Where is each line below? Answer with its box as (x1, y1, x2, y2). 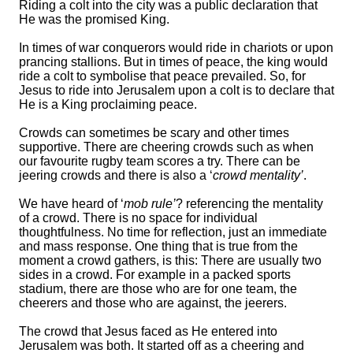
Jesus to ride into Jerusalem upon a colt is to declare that (19, 83, 334, 97)
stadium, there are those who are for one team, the (19, 281, 297, 295)
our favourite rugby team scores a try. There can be (19, 154, 300, 168)
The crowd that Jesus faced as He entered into (19, 324, 277, 338)
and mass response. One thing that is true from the (19, 239, 298, 253)
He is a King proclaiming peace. (19, 97, 197, 111)
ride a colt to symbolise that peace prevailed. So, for (19, 69, 306, 83)
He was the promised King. (19, 12, 169, 26)
